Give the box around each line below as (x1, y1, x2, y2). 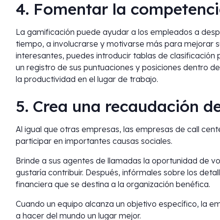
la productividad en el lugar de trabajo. (16, 74, 158, 84)
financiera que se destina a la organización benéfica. (16, 179, 210, 189)
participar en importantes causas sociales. (16, 136, 172, 146)
